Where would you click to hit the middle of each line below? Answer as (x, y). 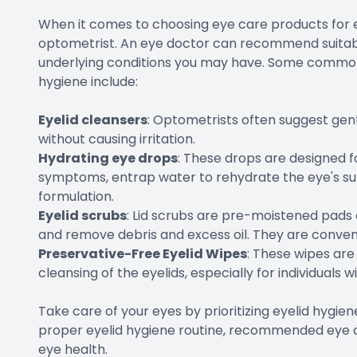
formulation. (76, 196)
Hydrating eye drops (108, 158)
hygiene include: (88, 82)
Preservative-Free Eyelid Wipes (143, 254)
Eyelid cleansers (93, 120)
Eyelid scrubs (82, 216)
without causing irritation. (117, 139)
